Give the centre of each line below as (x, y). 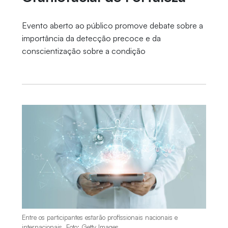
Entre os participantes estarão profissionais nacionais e (99, 218)
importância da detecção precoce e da (91, 38)
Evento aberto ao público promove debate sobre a (112, 25)
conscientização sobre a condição (83, 51)
